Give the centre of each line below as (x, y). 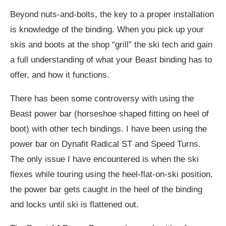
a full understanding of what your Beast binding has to (111, 60)
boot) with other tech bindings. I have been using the (108, 129)
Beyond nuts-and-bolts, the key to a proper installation (112, 14)
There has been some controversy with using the (102, 98)
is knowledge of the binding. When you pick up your (107, 29)
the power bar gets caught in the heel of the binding (106, 189)
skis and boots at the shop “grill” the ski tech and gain (111, 44)
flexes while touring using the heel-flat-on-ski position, (111, 174)
